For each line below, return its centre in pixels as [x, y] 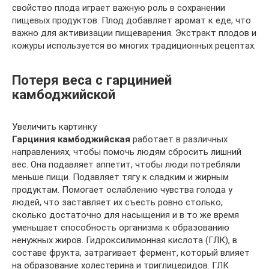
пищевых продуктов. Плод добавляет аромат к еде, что [131, 20]
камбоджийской [64, 94]
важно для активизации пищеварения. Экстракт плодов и [134, 33]
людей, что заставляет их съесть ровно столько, [117, 202]
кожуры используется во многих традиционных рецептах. [134, 46]
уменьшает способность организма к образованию [121, 228]
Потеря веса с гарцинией [92, 80]
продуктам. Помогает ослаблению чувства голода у [122, 190]
